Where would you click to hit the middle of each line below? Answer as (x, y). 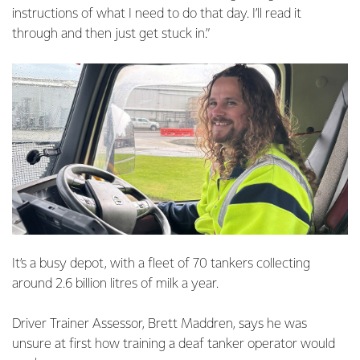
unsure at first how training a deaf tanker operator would (174, 344)
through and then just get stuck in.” (111, 34)
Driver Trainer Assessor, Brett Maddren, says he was (160, 324)
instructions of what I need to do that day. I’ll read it (157, 14)
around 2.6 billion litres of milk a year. (117, 284)
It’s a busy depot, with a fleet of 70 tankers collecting (161, 264)
